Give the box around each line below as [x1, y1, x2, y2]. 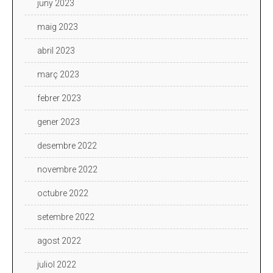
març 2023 [37, 69, 79, 79]
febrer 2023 [37, 93, 81, 103]
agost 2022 [37, 235, 81, 246]
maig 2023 [37, 21, 78, 32]
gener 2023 [37, 116, 80, 127]
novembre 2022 [37, 164, 97, 174]
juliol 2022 [37, 259, 76, 269]
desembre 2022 [37, 140, 97, 151]
